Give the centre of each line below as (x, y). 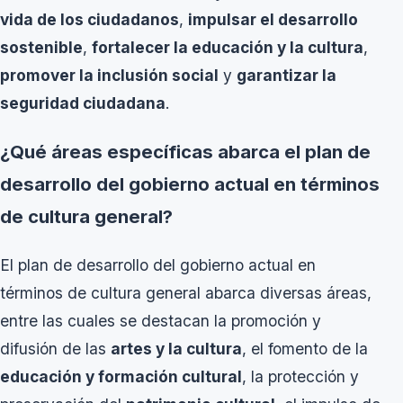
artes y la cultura (176, 348)
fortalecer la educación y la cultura (228, 48)
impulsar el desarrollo (273, 20)
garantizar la (287, 76)
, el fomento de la (305, 348)
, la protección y (300, 376)
